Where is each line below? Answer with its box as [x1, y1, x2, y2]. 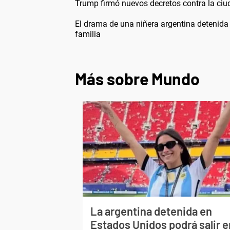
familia [75, 29, 101, 39]
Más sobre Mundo [75, 68, 200, 88]
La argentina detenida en [90, 204, 213, 218]
